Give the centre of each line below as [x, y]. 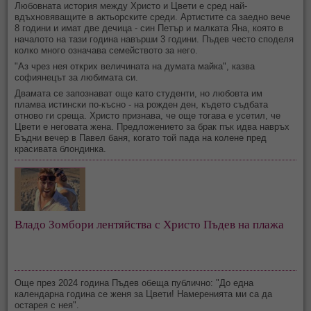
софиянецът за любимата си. [77, 78]
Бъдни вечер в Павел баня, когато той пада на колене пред [141, 138]
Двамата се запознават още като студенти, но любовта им [139, 94]
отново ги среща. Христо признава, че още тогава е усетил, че [148, 116]
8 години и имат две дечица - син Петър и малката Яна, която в [149, 28]
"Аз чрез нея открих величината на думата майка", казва [135, 67]
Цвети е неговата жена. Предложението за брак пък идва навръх [152, 127]
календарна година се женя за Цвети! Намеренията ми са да [144, 294]
